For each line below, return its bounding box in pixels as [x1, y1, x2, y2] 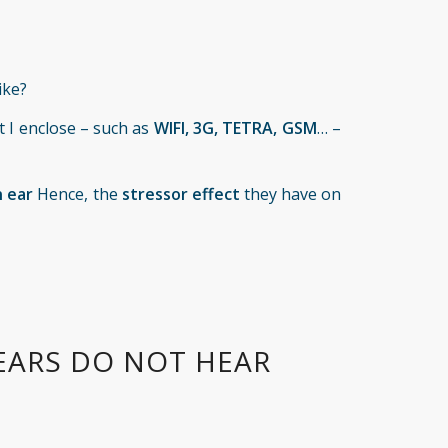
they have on [239, 182, 341, 205]
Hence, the [33, 182, 122, 205]
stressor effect [121, 182, 240, 205]
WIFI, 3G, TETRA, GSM [153, 117, 317, 140]
